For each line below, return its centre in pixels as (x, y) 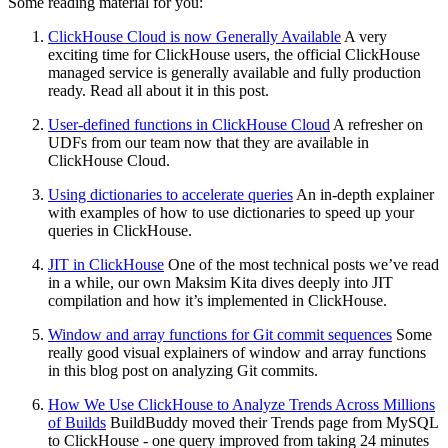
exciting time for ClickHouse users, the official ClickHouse (234, 54)
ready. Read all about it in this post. (158, 90)
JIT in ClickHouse (106, 264)
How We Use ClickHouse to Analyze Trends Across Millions (241, 404)
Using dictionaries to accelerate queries (170, 194)
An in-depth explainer (363, 194)
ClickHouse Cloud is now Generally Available (194, 36)
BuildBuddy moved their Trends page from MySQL (272, 422)
